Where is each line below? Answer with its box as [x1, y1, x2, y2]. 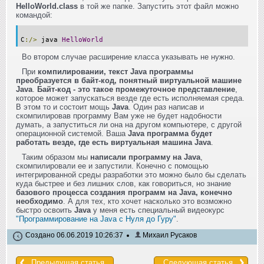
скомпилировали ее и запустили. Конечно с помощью [16, 161, 209, 170]
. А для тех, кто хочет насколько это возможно [63, 196, 232, 206]
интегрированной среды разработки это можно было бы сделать [16, 170, 246, 179]
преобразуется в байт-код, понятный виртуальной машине [16, 75, 242, 85]
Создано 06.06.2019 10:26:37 [25, 230, 123, 239]
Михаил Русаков [141, 230, 197, 239]
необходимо [16, 196, 63, 206]
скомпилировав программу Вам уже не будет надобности [16, 111, 222, 120]
